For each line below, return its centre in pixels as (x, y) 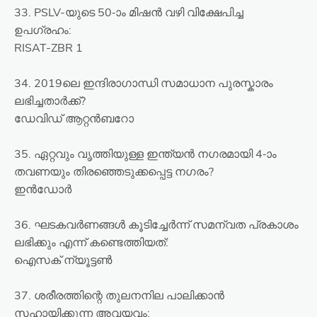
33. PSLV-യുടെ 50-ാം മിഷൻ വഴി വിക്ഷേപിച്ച (129, 13)
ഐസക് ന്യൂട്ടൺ (63, 260)
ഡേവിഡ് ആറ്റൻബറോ (74, 119)
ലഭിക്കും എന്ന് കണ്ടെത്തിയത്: (91, 243)
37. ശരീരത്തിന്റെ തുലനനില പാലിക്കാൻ (119, 296)
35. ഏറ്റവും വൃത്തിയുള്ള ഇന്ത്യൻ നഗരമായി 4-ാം (145, 154)
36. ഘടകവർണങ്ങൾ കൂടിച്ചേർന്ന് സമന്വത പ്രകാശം (156, 225)
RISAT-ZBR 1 (48, 48)
